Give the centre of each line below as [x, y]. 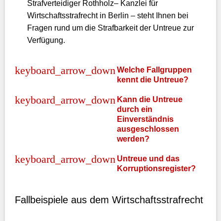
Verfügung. [46, 40]
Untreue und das [148, 159]
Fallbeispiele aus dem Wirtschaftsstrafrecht [109, 200]
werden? [133, 139]
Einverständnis [145, 119]
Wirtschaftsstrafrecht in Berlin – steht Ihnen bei [108, 16]
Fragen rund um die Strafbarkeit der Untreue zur [110, 28]
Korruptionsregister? [156, 168]
